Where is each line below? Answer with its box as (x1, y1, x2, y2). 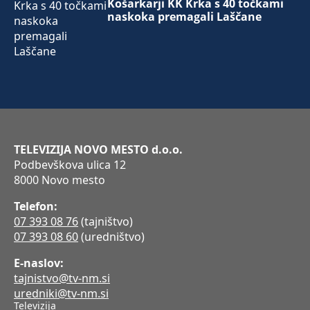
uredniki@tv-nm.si (14, 286, 109, 302)
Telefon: (14, 199, 57, 215)
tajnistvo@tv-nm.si (14, 271, 110, 286)
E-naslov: (14, 255, 64, 271)
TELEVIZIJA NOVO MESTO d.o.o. (14, 142, 183, 158)
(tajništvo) (78, 214, 133, 230)
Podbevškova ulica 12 (14, 157, 126, 173)
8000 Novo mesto (14, 172, 105, 188)
